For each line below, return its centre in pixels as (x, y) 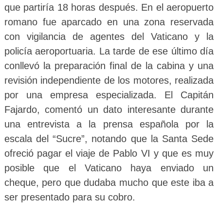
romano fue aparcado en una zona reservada (109, 22)
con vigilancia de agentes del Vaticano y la (109, 37)
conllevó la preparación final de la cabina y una (109, 66)
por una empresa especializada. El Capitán (109, 95)
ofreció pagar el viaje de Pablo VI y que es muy (109, 154)
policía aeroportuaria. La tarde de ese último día (109, 51)
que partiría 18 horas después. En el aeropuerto (109, 8)
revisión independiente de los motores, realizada (109, 81)
